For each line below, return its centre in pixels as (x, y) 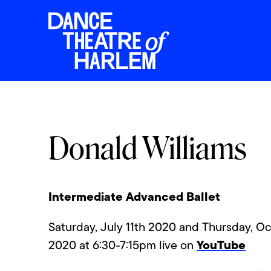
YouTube (221, 245)
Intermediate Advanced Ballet (134, 197)
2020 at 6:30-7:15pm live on (122, 245)
